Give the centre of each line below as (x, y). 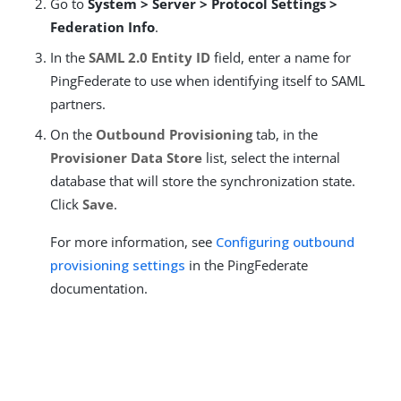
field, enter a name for (281, 57)
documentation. (99, 288)
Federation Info (102, 26)
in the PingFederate (247, 264)
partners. (78, 103)
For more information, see (133, 241)
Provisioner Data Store (126, 157)
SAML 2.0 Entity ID (149, 57)
